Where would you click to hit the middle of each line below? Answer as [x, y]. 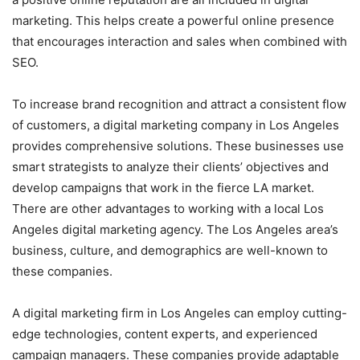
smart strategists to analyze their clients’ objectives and [170, 167]
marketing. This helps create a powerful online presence [173, 21]
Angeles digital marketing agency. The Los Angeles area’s [175, 230]
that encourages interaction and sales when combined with [180, 42]
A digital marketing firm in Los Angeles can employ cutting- [180, 313]
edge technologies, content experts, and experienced [165, 334]
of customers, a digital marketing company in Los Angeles [176, 125]
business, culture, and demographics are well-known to [170, 251]
